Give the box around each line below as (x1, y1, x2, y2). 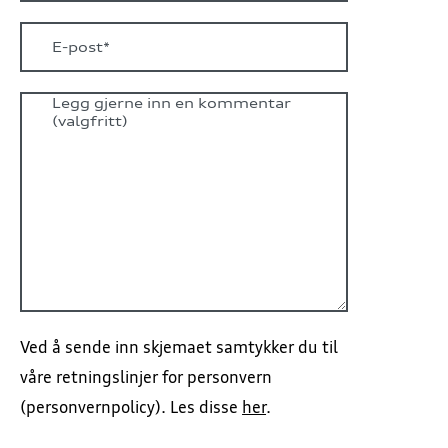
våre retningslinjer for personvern (20, 366, 273, 387)
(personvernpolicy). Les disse (20, 396, 243, 417)
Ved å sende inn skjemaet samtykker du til (20, 336, 339, 357)
